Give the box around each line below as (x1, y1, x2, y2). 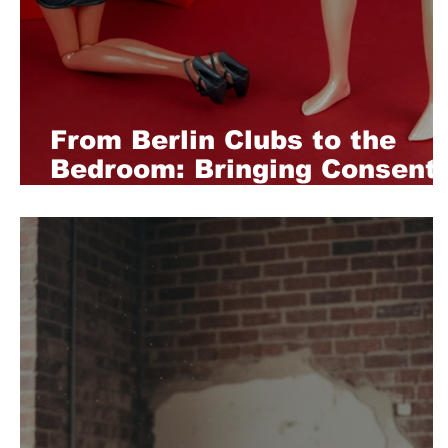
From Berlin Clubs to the (50, 125, 396, 154)
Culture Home (50, 183, 245, 212)
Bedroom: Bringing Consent (50, 154, 437, 183)
